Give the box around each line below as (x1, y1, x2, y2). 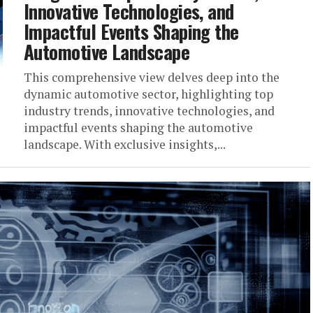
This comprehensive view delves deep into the (24, 69, 279, 85)
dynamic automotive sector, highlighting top (24, 86, 273, 102)
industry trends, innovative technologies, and (24, 103, 275, 119)
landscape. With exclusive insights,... (24, 136, 226, 152)
